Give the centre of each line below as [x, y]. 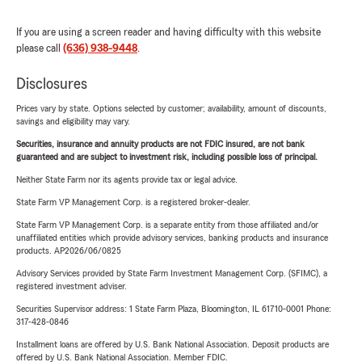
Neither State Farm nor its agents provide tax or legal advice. [127, 179]
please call [40, 48]
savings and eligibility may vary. [73, 121]
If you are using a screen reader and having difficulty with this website [168, 32]
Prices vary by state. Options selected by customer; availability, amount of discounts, [171, 108]
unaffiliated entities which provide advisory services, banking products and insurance [172, 238]
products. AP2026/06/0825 [69, 250]
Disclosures [52, 84]
